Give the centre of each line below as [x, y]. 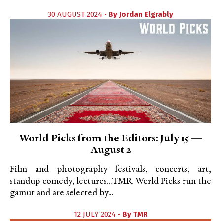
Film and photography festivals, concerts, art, [110, 169]
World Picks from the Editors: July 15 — [110, 139]
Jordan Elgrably [146, 14]
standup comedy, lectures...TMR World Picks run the [110, 181]
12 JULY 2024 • [98, 214]
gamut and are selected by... [62, 193]
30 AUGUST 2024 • [78, 14]
